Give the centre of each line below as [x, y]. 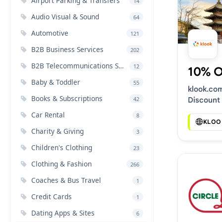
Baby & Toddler [56, 82]
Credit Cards [52, 196]
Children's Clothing [62, 147]
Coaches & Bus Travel [66, 180]
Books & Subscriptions [67, 98]
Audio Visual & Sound [65, 17]
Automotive [50, 33]
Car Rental [48, 115]
